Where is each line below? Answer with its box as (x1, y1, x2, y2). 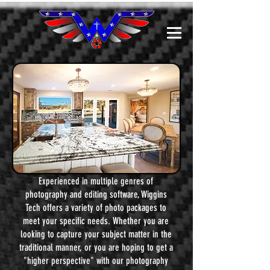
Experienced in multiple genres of (39, 175, 153, 187)
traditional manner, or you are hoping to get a (19, 242, 173, 253)
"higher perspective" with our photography (24, 255, 168, 266)
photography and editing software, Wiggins (25, 189, 167, 200)
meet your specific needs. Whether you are (23, 215, 169, 227)
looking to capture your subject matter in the (20, 228, 172, 240)
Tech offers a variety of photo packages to (25, 202, 166, 213)
